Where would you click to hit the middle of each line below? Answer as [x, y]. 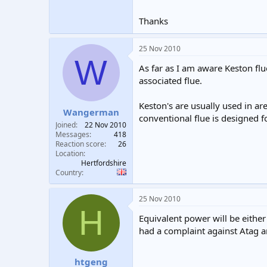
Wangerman [91, 112]
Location [69, 153]
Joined [66, 125]
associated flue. [170, 80]
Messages [72, 134]
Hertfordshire [104, 163]
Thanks [153, 21]
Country [69, 172]
